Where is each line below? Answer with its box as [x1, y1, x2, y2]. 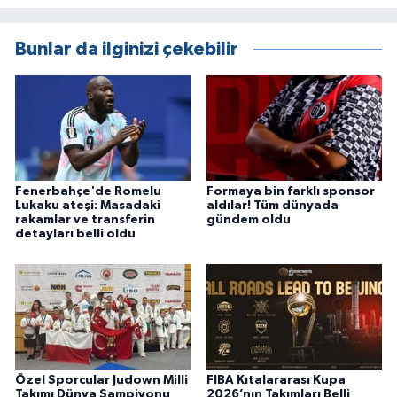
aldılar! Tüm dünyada [206, 199, 339, 213]
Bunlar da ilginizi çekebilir [15, 40, 238, 59]
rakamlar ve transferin [15, 214, 155, 227]
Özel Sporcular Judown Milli [15, 374, 188, 387]
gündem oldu [206, 214, 291, 227]
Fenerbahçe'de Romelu [15, 185, 161, 198]
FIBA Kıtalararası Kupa [206, 374, 346, 387]
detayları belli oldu [15, 228, 136, 241]
